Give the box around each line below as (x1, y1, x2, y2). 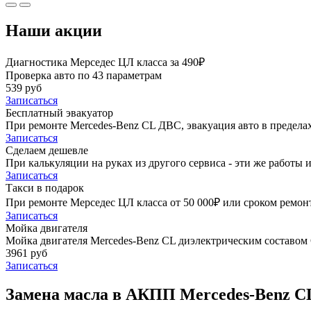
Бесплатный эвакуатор (6, 106, 113, 119)
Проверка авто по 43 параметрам (6, 69, 162, 81)
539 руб (6, 81, 42, 94)
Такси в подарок (6, 181, 84, 194)
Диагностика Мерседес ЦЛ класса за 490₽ (6, 56, 205, 68)
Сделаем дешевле (6, 144, 88, 156)
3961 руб (6, 246, 47, 259)
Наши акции (6, 21, 102, 40)
